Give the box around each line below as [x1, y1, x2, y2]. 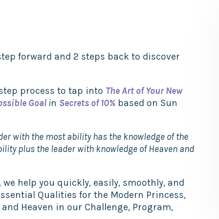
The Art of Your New [106, 85, 183, 96]
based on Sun [115, 97, 178, 109]
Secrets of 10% [59, 97, 116, 109]
